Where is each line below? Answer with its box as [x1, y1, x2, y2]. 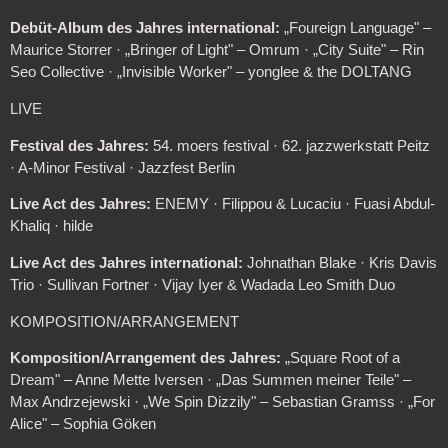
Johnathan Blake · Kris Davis [242, 254, 437, 271]
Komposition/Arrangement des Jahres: [9, 350, 281, 367]
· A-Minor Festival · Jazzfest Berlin [9, 159, 235, 176]
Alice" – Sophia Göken [9, 416, 156, 433]
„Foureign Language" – [279, 20, 431, 37]
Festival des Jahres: [9, 137, 149, 154]
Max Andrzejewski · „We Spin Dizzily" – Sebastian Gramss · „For [9, 394, 435, 411]
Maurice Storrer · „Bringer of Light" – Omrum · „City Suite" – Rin [9, 42, 424, 59]
